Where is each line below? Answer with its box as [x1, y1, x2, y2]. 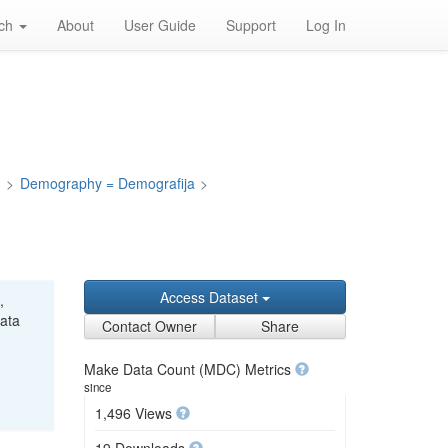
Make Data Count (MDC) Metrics [83, 359, 295, 379]
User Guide [124, 15, 196, 35]
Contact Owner [101, 316, 197, 336]
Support [226, 15, 276, 35]
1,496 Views [94, 403, 176, 423]
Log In [306, 15, 346, 35]
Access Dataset [159, 287, 262, 307]
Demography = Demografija [19, 173, 195, 193]
